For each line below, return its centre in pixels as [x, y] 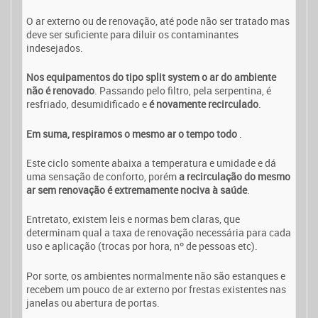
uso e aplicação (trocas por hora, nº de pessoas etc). [142, 246]
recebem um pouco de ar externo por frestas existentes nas [156, 289]
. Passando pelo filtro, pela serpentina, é [183, 91]
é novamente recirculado [204, 104]
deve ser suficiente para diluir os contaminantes [132, 34]
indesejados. [55, 48]
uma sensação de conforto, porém [103, 176]
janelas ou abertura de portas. [93, 302]
